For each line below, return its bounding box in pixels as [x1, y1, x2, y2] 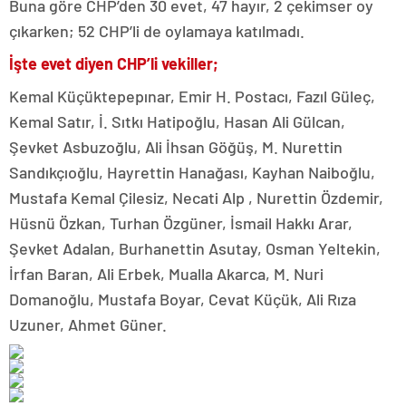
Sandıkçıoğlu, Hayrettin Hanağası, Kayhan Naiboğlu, [9, 162, 375, 183]
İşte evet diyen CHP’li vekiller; [9, 53, 218, 74]
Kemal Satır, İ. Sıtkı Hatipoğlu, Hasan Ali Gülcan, [9, 111, 345, 132]
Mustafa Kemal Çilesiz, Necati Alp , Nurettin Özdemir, [9, 188, 383, 208]
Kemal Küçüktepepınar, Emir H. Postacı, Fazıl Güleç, [9, 86, 375, 107]
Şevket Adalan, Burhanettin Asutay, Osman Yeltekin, [9, 238, 381, 259]
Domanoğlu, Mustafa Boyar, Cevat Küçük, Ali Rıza [9, 289, 356, 310]
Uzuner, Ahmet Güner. [9, 314, 167, 335]
